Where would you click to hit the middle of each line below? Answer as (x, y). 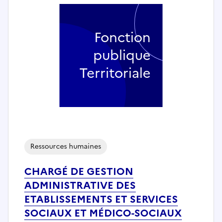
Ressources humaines (66, 146)
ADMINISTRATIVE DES (80, 185)
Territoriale (115, 73)
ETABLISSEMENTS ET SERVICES (101, 199)
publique (122, 55)
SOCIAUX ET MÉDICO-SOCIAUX (103, 213)
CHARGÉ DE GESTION (79, 171)
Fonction (122, 37)
